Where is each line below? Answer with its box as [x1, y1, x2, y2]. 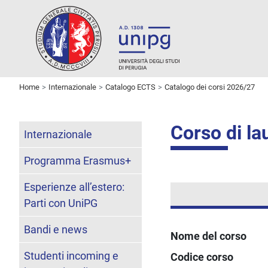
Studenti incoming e [24, 249, 118, 262]
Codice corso [170, 250, 234, 263]
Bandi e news [24, 223, 87, 236]
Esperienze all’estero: [24, 180, 124, 193]
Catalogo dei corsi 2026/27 [165, 82, 255, 92]
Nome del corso [170, 229, 247, 242]
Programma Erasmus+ [24, 154, 131, 167]
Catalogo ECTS [105, 82, 156, 92]
